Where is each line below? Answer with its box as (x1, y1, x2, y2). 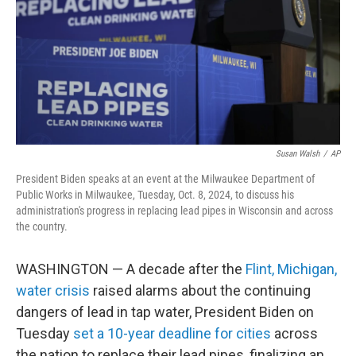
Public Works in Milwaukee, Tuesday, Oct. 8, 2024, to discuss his (16, 188, 294, 201)
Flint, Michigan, (246, 261, 337, 277)
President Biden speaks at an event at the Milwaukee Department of (16, 172, 315, 185)
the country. (16, 220, 68, 233)
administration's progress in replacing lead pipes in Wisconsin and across (16, 204, 333, 217)
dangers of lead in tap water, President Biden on (16, 304, 314, 320)
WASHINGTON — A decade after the (16, 261, 246, 277)
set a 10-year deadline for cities (73, 325, 271, 342)
